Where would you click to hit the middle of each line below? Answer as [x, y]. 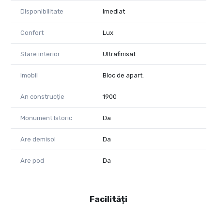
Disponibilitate [42, 11]
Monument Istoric [46, 118]
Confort [32, 32]
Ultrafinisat [119, 54]
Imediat [114, 11]
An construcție [42, 96]
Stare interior [40, 54]
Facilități [108, 199]
